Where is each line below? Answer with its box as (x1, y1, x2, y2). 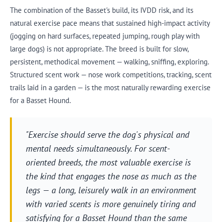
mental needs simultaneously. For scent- (25, 142, 170, 154)
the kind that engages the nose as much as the (25, 170, 196, 182)
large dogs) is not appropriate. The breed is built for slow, (10, 44, 188, 54)
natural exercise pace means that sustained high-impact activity (10, 18, 210, 28)
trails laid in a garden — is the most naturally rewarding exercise (10, 82, 211, 92)
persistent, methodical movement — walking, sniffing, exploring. (10, 56, 209, 66)
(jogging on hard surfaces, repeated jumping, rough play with (10, 31, 200, 41)
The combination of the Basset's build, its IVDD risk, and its (10, 5, 193, 15)
